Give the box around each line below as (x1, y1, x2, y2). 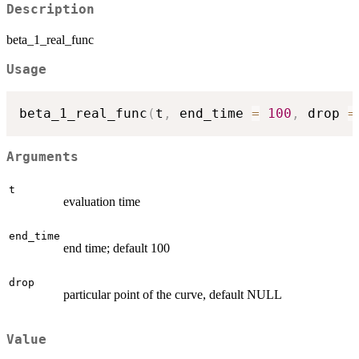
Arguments (6, 149, 79, 164)
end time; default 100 (63, 241, 170, 256)
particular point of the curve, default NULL (63, 288, 282, 302)
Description (6, 2, 95, 18)
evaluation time (63, 195, 140, 209)
